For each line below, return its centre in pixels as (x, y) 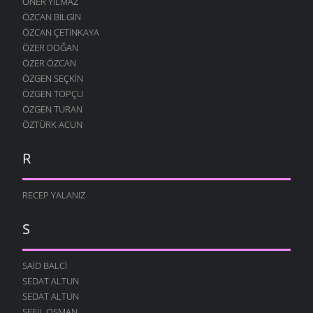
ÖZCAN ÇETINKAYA (61, 32)
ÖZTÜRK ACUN (52, 124)
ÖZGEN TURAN (52, 109)
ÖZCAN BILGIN (52, 16)
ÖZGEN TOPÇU (53, 93)
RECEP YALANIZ (54, 195)
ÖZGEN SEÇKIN (53, 78)
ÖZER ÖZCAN (49, 63)
